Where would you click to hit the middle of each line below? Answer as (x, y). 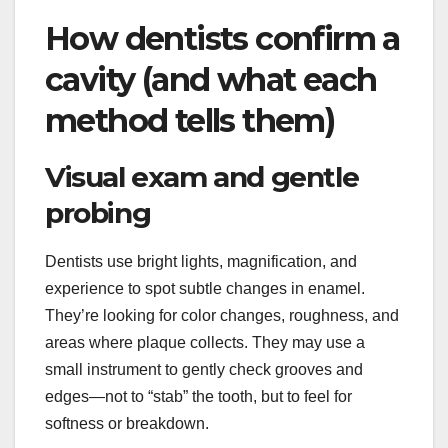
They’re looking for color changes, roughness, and (222, 316)
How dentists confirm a (222, 38)
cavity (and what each (211, 79)
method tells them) (190, 120)
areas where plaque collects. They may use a (205, 343)
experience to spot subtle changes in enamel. (205, 289)
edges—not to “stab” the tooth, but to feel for (198, 397)
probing (98, 212)
